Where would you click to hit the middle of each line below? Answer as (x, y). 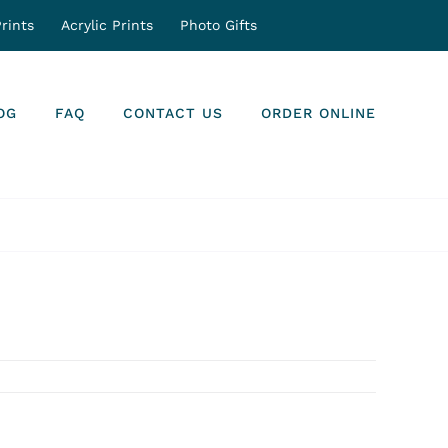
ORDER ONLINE (318, 113)
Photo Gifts (218, 24)
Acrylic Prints (107, 24)
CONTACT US (173, 113)
